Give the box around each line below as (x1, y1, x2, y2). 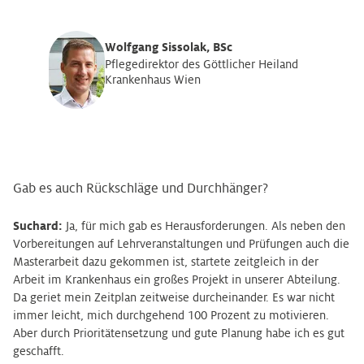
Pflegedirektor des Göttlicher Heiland (105, 58, 299, 71)
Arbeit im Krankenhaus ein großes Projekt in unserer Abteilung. (13, 273, 340, 286)
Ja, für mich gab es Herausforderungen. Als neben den (66, 219, 345, 232)
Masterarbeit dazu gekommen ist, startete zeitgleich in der (13, 255, 318, 268)
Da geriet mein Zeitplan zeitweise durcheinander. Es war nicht (13, 291, 335, 304)
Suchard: (13, 219, 66, 232)
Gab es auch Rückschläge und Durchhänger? (13, 181, 268, 196)
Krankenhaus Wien (105, 73, 201, 86)
